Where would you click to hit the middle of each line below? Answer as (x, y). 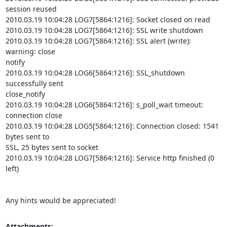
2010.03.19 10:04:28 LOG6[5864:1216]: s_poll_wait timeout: (104, 105)
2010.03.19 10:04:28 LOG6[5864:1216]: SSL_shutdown (95, 73)
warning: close (30, 51)
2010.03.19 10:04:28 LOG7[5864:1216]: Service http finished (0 (110, 158)
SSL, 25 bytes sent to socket (52, 147)
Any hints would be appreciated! (61, 200)
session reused (31, 9)
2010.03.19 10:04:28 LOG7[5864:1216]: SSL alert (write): (98, 41)
